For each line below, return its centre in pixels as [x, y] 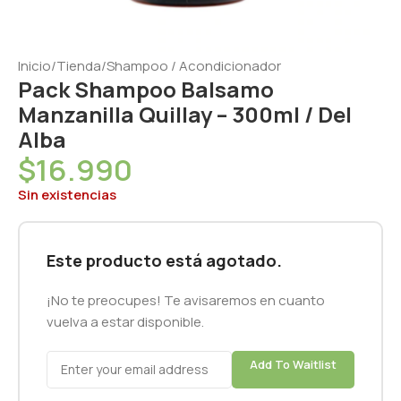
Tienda [79, 65]
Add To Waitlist [293, 364]
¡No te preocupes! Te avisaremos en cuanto [186, 300]
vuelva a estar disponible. [125, 321]
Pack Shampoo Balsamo [146, 89]
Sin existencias [67, 194]
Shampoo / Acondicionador [194, 65]
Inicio [34, 65]
